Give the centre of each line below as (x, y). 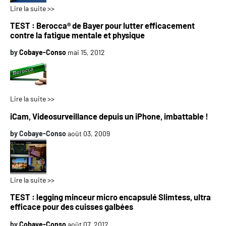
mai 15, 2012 (86, 52)
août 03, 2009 (89, 133)
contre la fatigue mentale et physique (77, 35)
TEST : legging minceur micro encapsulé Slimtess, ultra (110, 197)
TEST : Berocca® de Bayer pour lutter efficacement (102, 25)
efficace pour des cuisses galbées (72, 207)
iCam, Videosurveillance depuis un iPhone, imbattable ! (109, 116)
